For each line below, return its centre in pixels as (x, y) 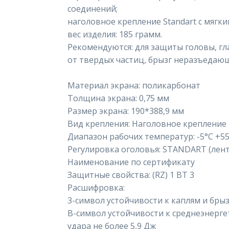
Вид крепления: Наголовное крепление (147, 124)
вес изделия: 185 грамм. (115, 34)
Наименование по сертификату (131, 162)
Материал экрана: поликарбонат (134, 85)
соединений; (93, 9)
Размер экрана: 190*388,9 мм (126, 111)
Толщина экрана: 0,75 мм (118, 98)
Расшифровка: (96, 188)
